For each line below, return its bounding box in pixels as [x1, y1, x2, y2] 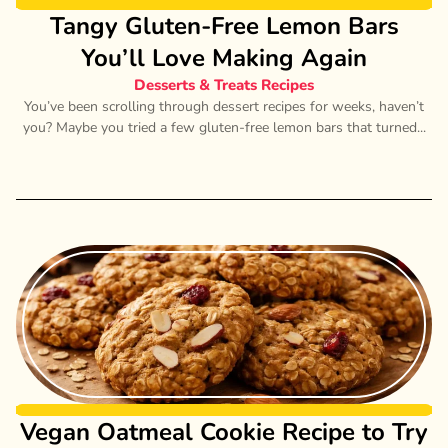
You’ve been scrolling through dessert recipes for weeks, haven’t [24, 96, 424, 116]
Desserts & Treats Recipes [134, 74, 314, 95]
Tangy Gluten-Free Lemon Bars [49, 9, 399, 42]
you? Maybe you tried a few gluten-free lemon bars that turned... [22, 117, 426, 137]
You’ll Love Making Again [81, 41, 367, 74]
